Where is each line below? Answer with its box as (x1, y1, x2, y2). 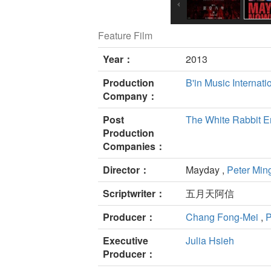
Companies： (103, 139, 165, 154)
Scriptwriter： (103, 186, 165, 201)
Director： (103, 163, 149, 177)
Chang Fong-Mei (186, 210, 261, 224)
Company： (103, 89, 157, 103)
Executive (103, 233, 148, 248)
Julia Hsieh (186, 233, 234, 248)
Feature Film (98, 28, 152, 43)
